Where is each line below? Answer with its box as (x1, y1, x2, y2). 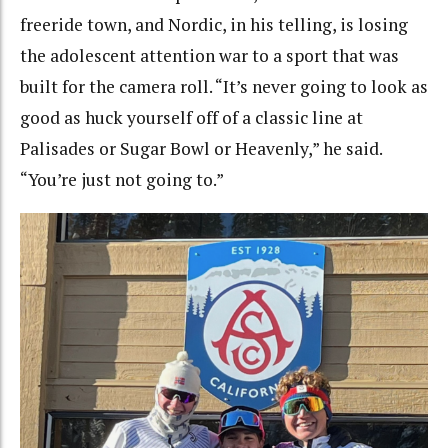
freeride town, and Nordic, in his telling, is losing (20, 13, 408, 37)
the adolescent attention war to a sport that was (20, 44, 399, 68)
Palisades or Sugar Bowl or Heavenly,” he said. (20, 137, 382, 161)
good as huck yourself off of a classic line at (20, 106, 363, 130)
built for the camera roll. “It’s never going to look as (20, 75, 428, 99)
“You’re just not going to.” (20, 168, 224, 192)
